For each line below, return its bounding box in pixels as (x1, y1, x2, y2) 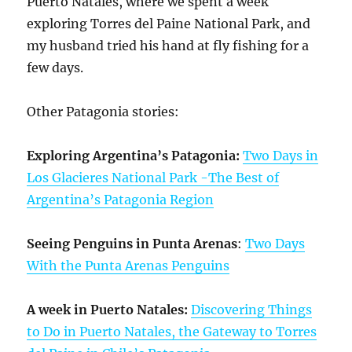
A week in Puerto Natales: (27, 302, 189, 318)
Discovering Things (191, 302, 313, 318)
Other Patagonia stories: (27, 104, 180, 120)
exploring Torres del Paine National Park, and (27, 16, 311, 32)
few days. (27, 60, 84, 76)
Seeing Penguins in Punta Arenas (27, 236, 238, 252)
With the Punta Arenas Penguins (27, 258, 230, 274)
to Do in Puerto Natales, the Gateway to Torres (27, 324, 317, 340)
